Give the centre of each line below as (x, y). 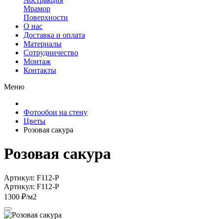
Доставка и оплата (54, 35)
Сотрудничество (51, 53)
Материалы (43, 44)
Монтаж (37, 61)
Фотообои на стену (55, 112)
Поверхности (46, 17)
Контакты (40, 70)
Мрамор (37, 9)
